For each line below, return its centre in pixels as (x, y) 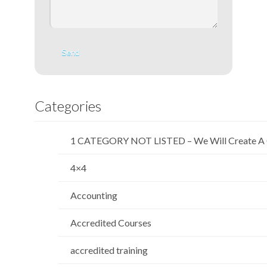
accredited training (109, 250)
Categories (68, 106)
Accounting (94, 195)
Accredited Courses (111, 223)
